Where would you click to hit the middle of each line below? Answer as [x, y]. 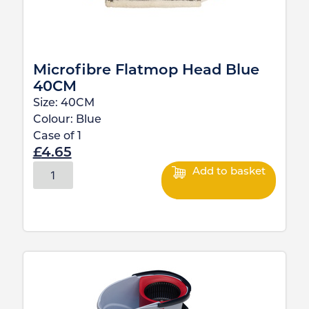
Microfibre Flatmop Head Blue [146, 70]
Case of [55, 136]
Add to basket [229, 172]
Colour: [54, 120]
